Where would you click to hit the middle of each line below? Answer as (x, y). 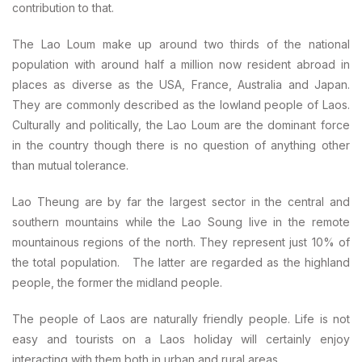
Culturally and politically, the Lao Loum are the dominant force (181, 124)
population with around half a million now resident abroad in (181, 64)
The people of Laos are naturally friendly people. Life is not (181, 318)
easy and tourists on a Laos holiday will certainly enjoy (181, 339)
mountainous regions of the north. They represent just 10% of (181, 242)
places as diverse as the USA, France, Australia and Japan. (181, 84)
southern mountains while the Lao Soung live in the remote (181, 221)
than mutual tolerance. (70, 165)
